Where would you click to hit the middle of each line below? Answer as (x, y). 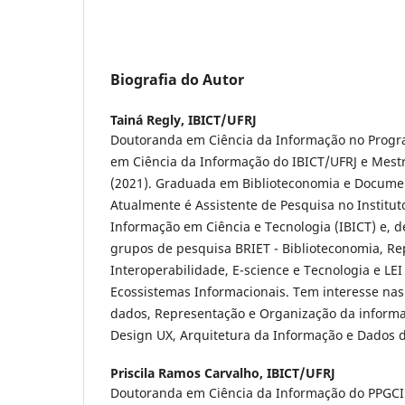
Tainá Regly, (149, 120)
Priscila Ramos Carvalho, (188, 373)
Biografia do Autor (177, 80)
